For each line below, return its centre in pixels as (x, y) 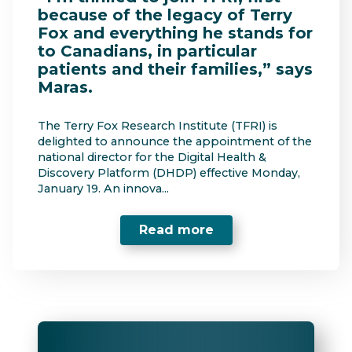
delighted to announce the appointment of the (175, 141)
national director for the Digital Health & (152, 157)
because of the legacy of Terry (165, 15)
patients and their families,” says (175, 70)
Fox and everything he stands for (175, 33)
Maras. (65, 88)
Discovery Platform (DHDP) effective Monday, (169, 172)
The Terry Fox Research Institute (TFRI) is (158, 125)
